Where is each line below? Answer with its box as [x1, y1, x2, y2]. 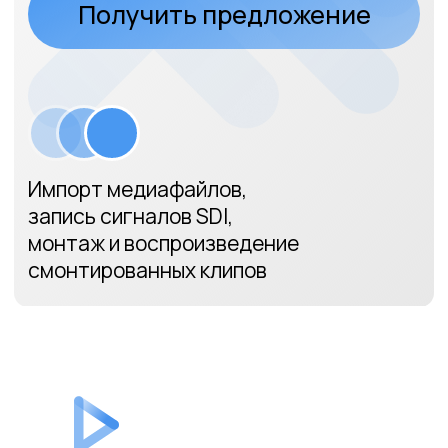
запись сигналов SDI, [20, 16, 167, 37]
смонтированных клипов [20, 55, 191, 76]
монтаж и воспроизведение [20, 35, 214, 56]
